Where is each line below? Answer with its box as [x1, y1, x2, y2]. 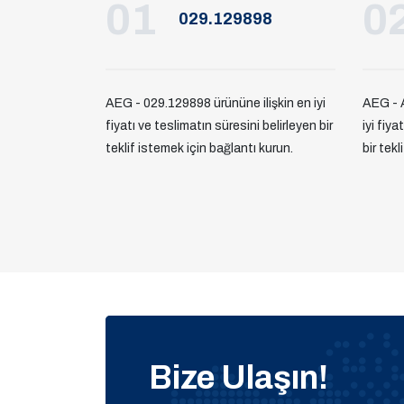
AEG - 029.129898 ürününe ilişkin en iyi [106, 96, 326, 110]
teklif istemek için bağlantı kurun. [106, 141, 293, 155]
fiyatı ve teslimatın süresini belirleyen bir [106, 118, 333, 133]
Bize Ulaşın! [149, 359, 328, 396]
